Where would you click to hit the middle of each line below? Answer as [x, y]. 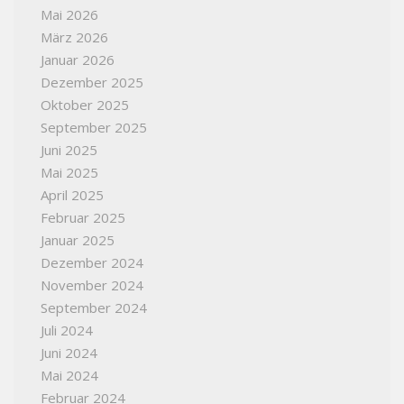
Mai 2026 [69, 15]
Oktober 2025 [85, 105]
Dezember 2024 [92, 263]
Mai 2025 [69, 173]
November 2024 [92, 285]
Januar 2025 [78, 240]
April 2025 [72, 195]
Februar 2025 [83, 218]
